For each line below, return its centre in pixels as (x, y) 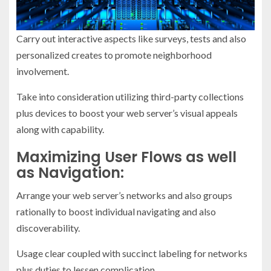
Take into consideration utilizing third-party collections (130, 97)
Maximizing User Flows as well (126, 157)
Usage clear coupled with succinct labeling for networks (132, 253)
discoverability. (48, 228)
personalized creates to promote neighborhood (114, 55)
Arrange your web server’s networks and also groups (124, 195)
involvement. (43, 71)
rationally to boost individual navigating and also (116, 212)
